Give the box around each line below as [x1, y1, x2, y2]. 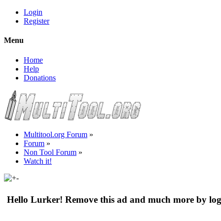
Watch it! [24, 156, 52, 165]
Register [24, 17, 49, 25]
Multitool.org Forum [24, 130, 87, 139]
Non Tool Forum [24, 147, 76, 156]
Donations [24, 73, 56, 82]
